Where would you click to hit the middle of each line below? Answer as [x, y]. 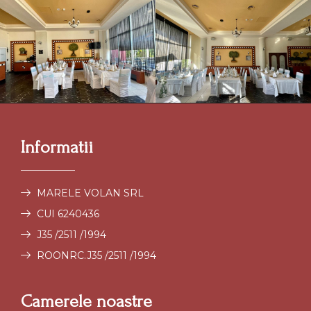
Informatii [57, 147]
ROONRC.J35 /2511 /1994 [96, 255]
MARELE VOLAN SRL [90, 193]
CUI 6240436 [68, 213]
